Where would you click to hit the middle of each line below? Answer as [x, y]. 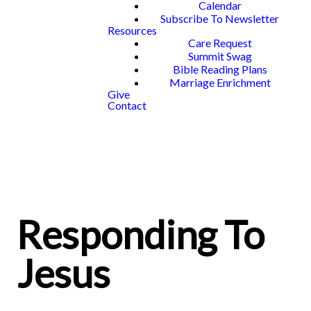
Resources [132, 30]
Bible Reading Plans [220, 69]
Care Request [220, 43]
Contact [127, 105]
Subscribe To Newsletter [220, 18]
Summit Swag [220, 56]
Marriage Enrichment [220, 82]
